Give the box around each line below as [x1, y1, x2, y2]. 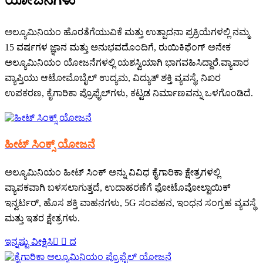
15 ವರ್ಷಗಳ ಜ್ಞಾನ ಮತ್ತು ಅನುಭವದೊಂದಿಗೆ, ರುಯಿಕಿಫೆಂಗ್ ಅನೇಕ [5, 42, 231, 52]
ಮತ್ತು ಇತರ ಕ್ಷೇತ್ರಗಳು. [5, 213, 80, 224]
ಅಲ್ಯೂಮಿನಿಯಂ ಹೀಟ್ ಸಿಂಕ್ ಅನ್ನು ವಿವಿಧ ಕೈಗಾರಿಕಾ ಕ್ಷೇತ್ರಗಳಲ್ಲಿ [5, 167, 220, 178]
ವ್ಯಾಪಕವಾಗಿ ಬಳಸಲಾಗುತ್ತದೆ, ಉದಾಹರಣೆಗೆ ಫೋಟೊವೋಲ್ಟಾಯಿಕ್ [5, 183, 231, 193]
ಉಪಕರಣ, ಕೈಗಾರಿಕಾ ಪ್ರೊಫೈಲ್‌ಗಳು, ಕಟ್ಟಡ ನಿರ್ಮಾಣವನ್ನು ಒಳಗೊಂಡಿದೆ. [5, 87, 253, 98]
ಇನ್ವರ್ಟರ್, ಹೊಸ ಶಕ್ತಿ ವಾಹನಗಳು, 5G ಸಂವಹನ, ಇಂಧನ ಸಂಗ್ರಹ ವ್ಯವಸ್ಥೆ [5, 198, 256, 208]
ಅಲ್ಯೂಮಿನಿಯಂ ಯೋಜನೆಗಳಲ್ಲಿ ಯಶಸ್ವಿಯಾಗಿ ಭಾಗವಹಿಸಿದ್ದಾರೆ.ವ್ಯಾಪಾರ [5, 57, 249, 68]
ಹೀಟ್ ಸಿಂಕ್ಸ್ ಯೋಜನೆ [5, 138, 95, 151]
